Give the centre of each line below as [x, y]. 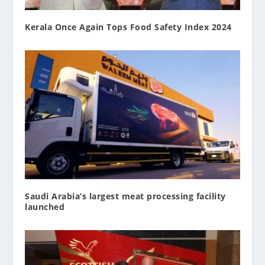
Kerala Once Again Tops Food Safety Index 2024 [128, 27]
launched [45, 207]
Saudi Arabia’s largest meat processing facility [125, 196]
